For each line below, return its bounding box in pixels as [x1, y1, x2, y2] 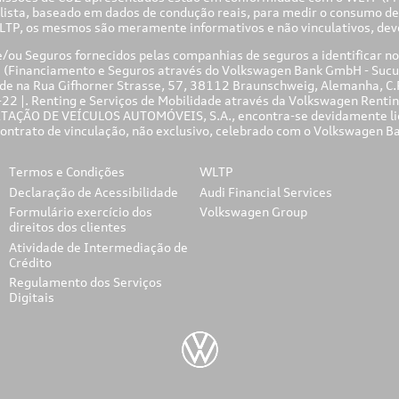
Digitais [9, 289, 55, 305]
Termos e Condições [9, 163, 126, 179]
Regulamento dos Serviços [9, 274, 163, 290]
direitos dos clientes [9, 219, 127, 235]
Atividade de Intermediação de [9, 239, 189, 255]
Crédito [9, 254, 53, 270]
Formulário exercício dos [9, 204, 153, 220]
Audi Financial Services [199, 183, 332, 199]
